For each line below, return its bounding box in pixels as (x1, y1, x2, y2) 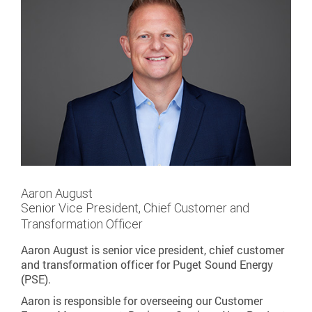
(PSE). (21, 271, 51, 286)
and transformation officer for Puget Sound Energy (21, 256, 273, 272)
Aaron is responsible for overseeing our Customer (21, 292, 263, 308)
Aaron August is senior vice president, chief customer (21, 242, 284, 257)
